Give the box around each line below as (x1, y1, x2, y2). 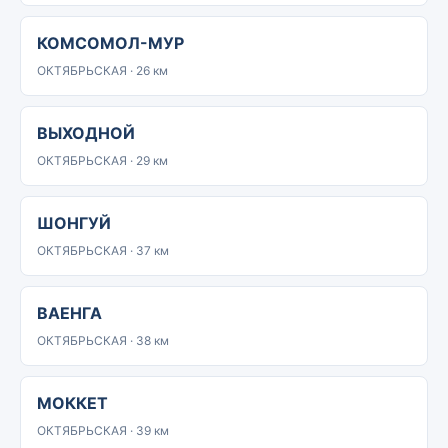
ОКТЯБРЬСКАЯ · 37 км (37, 243, 169, 258)
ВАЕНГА (37, 303, 102, 323)
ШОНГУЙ (37, 213, 111, 233)
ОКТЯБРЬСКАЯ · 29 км (37, 153, 168, 168)
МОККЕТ (37, 393, 108, 413)
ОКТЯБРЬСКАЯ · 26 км (37, 63, 168, 78)
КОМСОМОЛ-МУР (37, 33, 184, 53)
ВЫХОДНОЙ (37, 123, 135, 143)
